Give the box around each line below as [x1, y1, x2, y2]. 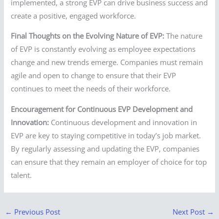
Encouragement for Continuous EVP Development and [11, 104, 193, 114]
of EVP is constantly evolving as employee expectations [11, 44, 196, 54]
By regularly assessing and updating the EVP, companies [11, 143, 200, 153]
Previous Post [12, 206, 60, 217]
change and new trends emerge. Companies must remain [11, 57, 203, 67]
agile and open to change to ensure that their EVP [11, 70, 176, 81]
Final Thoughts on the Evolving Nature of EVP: [11, 31, 165, 41]
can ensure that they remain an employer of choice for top [11, 156, 207, 167]
